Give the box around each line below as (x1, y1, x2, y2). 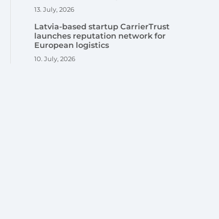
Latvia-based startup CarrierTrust (34, 22, 170, 31)
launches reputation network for (34, 31, 166, 41)
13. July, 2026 (34, 5, 75, 13)
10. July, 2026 (34, 54, 76, 63)
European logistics (34, 40, 109, 50)
